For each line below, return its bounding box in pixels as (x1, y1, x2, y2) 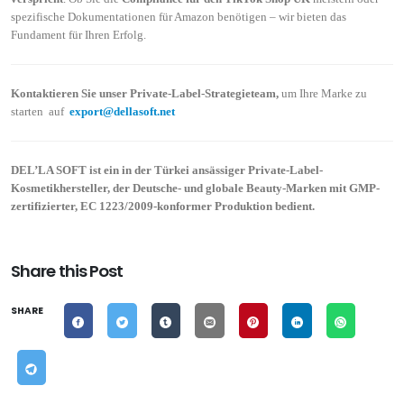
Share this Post (11, 259, 124, 282)
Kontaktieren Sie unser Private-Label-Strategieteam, (11, 86, 281, 100)
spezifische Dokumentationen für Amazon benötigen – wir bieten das (11, 9, 346, 23)
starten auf (11, 104, 64, 118)
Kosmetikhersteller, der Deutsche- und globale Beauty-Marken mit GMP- (11, 180, 380, 195)
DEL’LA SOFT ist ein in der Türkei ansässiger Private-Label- (11, 162, 323, 177)
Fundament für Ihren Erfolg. (11, 27, 146, 41)
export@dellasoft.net (69, 104, 175, 118)
